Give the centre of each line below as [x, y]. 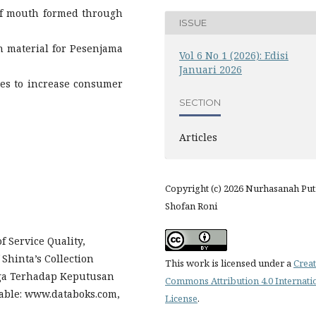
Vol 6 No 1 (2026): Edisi [234, 55]
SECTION [200, 102]
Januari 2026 [211, 69]
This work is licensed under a [229, 263]
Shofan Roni [191, 206]
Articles [198, 137]
